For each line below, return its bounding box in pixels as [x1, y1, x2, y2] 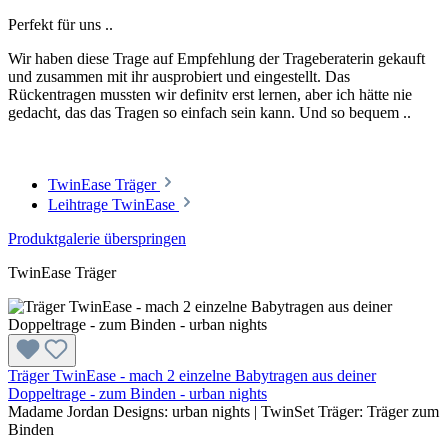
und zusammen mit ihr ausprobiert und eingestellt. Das [8, 68, 350, 86]
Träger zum [367, 403, 439, 421]
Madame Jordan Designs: [8, 403, 172, 421]
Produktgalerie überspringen [8, 230, 186, 248]
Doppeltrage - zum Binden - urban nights [8, 385, 267, 403]
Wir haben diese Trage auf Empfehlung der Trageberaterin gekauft [8, 50, 425, 68]
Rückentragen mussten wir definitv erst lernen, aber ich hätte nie [8, 86, 412, 104]
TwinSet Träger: [257, 403, 367, 421]
